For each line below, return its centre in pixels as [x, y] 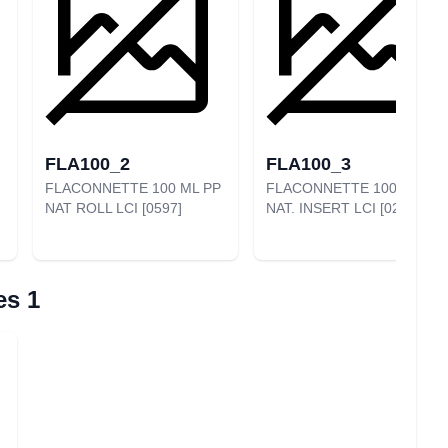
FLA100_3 [308, 164]
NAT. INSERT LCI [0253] [343, 208]
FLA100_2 [87, 164]
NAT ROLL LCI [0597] [113, 208]
